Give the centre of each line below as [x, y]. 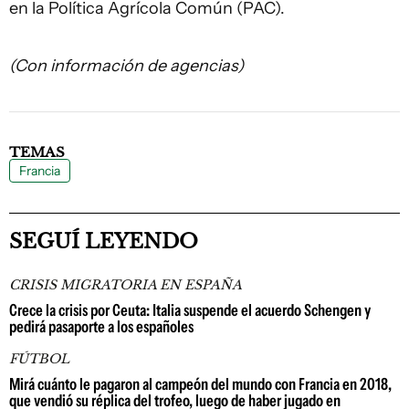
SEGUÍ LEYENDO [104, 241]
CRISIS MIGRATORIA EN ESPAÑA [126, 285]
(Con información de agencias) [126, 66]
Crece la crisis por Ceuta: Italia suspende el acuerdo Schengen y [190, 310]
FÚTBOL [39, 359]
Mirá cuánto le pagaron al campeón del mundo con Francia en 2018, [200, 384]
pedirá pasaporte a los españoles [101, 327]
